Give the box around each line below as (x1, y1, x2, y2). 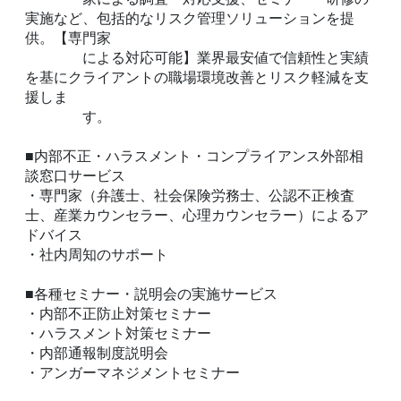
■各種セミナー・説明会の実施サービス (25, 283, 277, 303)
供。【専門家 (25, 27, 111, 47)
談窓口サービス (25, 165, 125, 185)
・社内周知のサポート (25, 243, 168, 264)
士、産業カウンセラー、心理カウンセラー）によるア (25, 204, 369, 225)
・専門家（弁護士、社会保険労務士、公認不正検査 (25, 184, 354, 205)
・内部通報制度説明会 (25, 342, 168, 363)
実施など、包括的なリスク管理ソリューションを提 (25, 7, 354, 28)
